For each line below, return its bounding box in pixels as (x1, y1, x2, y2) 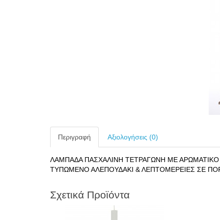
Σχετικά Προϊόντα (50, 189, 130, 200)
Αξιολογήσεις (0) (108, 133, 158, 141)
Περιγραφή (58, 133, 91, 141)
